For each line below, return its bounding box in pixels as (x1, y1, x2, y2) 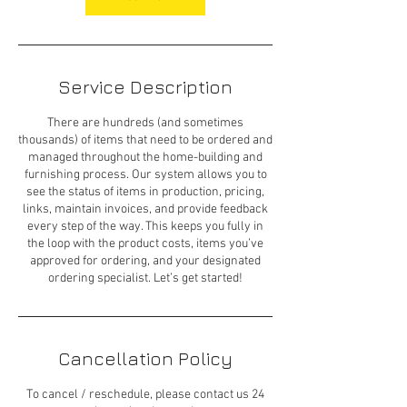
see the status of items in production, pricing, (26, 184, 264, 200)
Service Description (58, 76, 233, 97)
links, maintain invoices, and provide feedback (23, 202, 268, 217)
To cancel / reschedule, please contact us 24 (26, 387, 264, 402)
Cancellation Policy (58, 348, 233, 369)
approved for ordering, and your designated (30, 253, 261, 269)
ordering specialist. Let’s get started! (48, 271, 243, 286)
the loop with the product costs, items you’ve (27, 236, 263, 252)
